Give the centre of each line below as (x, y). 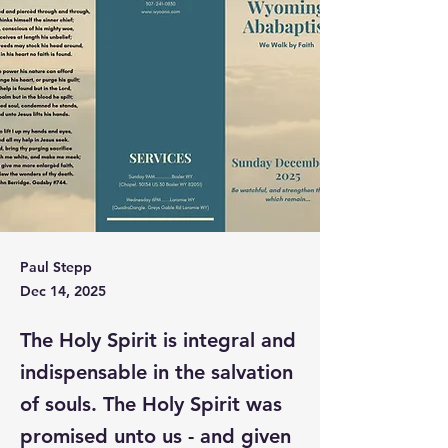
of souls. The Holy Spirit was (151, 404)
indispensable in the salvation (156, 372)
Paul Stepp (56, 267)
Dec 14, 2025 (63, 291)
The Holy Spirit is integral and (158, 340)
